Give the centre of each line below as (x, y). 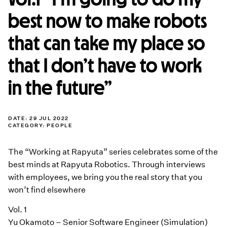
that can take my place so (107, 43)
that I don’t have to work (105, 65)
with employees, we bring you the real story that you (105, 177)
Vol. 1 (17, 210)
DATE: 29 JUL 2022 (39, 118)
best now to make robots (108, 21)
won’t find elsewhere (47, 190)
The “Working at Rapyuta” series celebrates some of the (113, 152)
